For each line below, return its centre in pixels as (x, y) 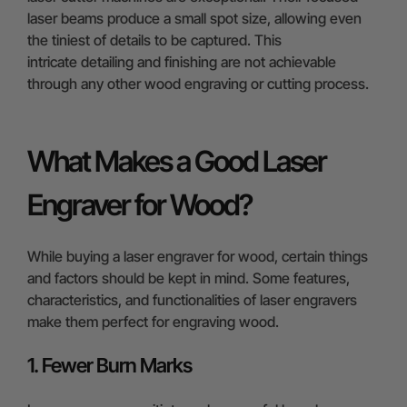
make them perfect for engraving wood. (155, 321)
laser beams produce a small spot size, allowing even (194, 18)
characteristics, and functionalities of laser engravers (192, 299)
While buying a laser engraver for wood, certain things (198, 256)
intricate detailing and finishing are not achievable (182, 61)
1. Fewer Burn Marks (109, 365)
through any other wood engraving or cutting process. (198, 83)
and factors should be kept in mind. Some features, (189, 278)
